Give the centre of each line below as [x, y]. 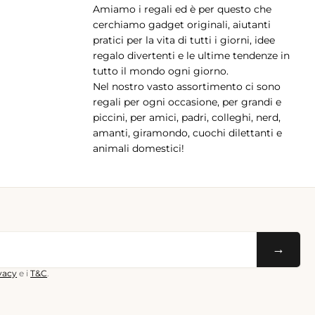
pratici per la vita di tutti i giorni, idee [184, 40]
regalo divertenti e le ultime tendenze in [191, 56]
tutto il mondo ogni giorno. [161, 71]
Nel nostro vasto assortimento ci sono [187, 87]
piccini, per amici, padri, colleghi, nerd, [187, 118]
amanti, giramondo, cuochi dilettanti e [187, 133]
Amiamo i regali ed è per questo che [182, 9]
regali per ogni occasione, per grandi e [187, 102]
